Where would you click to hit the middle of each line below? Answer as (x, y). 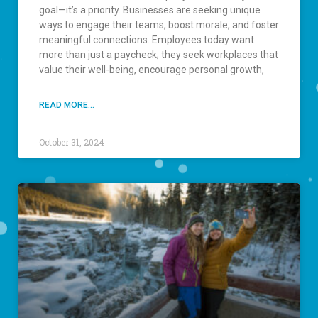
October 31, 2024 (72, 142)
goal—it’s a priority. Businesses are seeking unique (150, 10)
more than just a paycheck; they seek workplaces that (159, 54)
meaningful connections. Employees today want (147, 39)
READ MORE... (67, 105)
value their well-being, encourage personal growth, (152, 69)
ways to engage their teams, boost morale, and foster (159, 24)
